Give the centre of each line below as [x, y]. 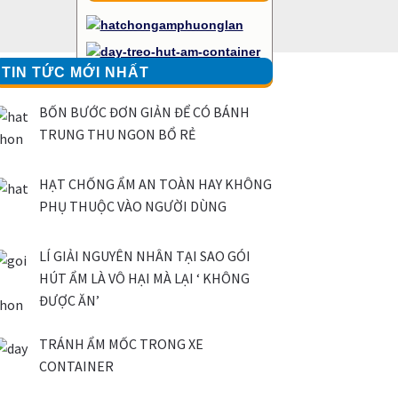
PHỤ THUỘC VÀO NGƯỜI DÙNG [133, 207]
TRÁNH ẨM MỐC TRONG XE [122, 343]
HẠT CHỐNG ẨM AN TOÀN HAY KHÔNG [156, 184]
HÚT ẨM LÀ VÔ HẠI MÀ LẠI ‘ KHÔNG [145, 278]
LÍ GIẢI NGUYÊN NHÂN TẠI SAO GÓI [145, 255]
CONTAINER [77, 366]
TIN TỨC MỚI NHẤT [76, 73]
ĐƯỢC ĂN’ [70, 300]
